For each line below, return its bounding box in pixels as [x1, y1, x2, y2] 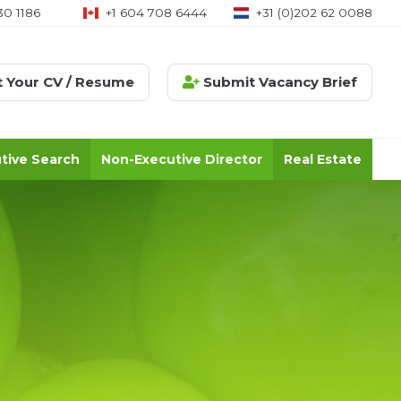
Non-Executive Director [101, 150, 262, 167]
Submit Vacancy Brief [200, 73, 357, 90]
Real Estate [284, 150, 362, 167]
